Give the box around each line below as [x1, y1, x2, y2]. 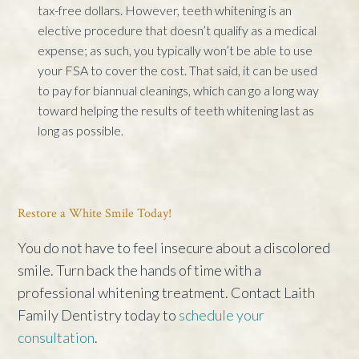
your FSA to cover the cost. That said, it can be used [38, 62, 318, 78]
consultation [18, 328, 95, 346]
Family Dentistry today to [18, 305, 179, 324]
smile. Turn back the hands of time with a [18, 260, 262, 279]
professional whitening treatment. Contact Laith [18, 283, 316, 301]
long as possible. [38, 122, 124, 138]
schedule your [179, 305, 265, 324]
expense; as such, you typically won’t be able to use [38, 42, 313, 58]
